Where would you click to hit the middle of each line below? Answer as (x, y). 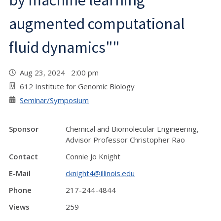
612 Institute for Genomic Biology (77, 86)
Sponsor (24, 129)
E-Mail (20, 173)
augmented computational (97, 24)
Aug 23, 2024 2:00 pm (61, 73)
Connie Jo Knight (93, 156)
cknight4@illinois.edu (100, 173)
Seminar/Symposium (54, 100)
